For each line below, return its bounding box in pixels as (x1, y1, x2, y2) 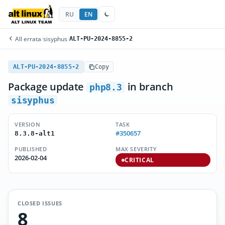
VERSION (15, 121, 41, 128)
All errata (14, 35, 41, 43)
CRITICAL (125, 156, 154, 164)
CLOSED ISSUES (18, 199, 62, 207)
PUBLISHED (15, 145, 47, 153)
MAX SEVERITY (116, 145, 157, 153)
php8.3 (89, 82, 122, 92)
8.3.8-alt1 (15, 130, 55, 137)
